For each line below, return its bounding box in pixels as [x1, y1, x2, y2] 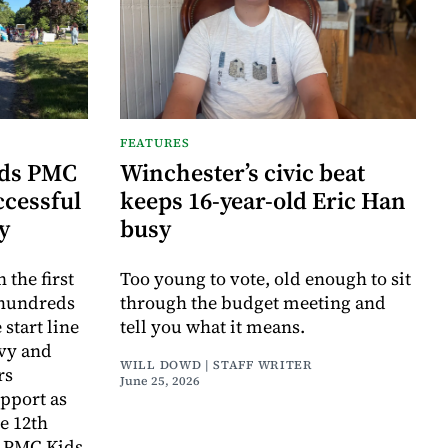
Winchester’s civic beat [120, 155, 365, 189]
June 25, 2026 [120, 372, 200, 389]
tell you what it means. [120, 313, 305, 339]
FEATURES [120, 134, 190, 151]
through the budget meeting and [120, 289, 386, 315]
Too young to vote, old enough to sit [120, 265, 411, 291]
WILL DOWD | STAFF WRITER [120, 356, 313, 373]
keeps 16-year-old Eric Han [120, 183, 406, 217]
